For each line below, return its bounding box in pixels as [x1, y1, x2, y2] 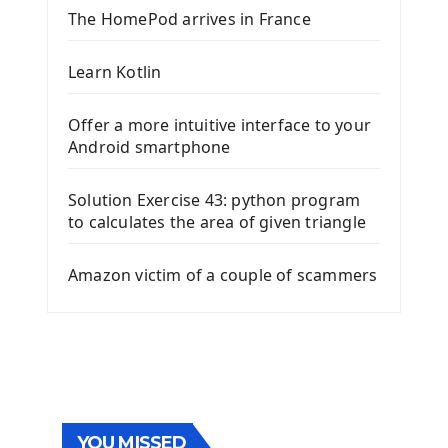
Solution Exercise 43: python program [68, 189, 361, 212]
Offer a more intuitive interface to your [68, 114, 371, 137]
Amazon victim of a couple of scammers [68, 264, 378, 287]
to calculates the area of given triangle [68, 211, 366, 234]
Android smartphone [68, 136, 231, 159]
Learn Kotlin [68, 61, 162, 84]
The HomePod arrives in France [68, 8, 311, 31]
